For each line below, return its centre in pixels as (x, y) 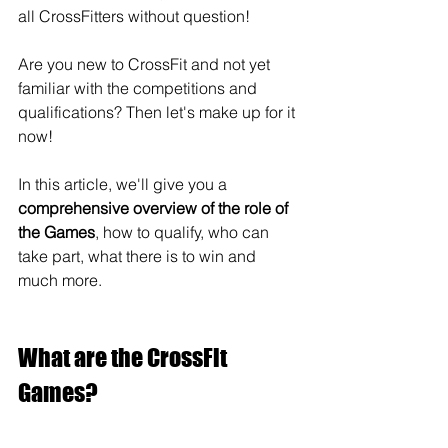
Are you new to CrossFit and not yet (146, 64)
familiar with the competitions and (139, 88)
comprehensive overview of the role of (155, 208)
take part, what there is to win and (139, 256)
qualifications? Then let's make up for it (158, 112)
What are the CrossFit (124, 357)
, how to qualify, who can (184, 232)
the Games (56, 232)
